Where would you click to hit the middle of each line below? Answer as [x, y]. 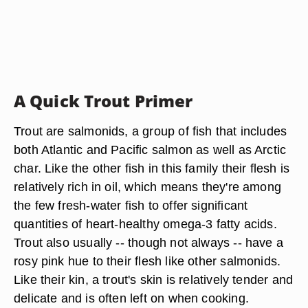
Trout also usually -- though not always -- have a [149, 242]
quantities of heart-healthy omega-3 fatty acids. [145, 224]
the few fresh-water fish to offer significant [131, 205]
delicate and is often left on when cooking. [131, 298]
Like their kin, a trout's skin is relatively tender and [154, 279]
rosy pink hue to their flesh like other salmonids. [147, 261]
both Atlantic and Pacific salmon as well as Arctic [150, 150]
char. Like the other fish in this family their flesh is [152, 168]
